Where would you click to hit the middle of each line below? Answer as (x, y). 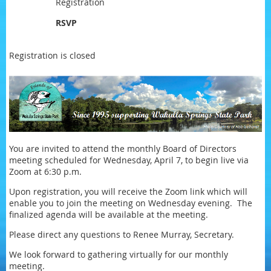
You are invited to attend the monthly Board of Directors (123, 149)
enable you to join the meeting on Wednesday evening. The (131, 203)
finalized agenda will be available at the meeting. (111, 215)
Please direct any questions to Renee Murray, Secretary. (122, 235)
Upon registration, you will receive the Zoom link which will (128, 192)
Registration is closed (52, 55)
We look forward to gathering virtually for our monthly (119, 255)
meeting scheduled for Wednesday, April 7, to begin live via (129, 160)
